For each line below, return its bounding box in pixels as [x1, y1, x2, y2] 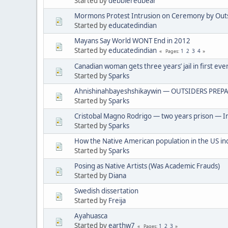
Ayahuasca [74, 211, 107, 220]
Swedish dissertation [74, 186, 138, 195]
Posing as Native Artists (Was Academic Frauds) [74, 161, 220, 170]
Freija [108, 195, 126, 205]
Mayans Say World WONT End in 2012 [74, 36, 190, 45]
